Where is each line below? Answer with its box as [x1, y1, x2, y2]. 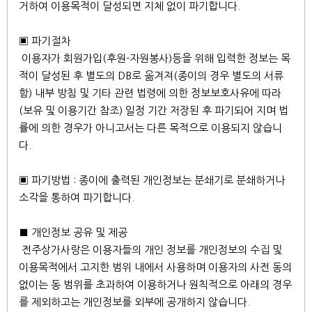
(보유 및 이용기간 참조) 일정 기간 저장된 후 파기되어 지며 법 [19, 105, 288, 116]
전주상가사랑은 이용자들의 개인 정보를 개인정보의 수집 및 [19, 244, 282, 256]
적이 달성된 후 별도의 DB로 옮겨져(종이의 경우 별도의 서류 [19, 70, 283, 81]
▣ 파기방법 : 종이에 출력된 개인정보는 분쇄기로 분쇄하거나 [19, 175, 285, 186]
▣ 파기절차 [19, 36, 70, 47]
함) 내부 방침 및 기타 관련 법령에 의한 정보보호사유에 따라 [19, 88, 281, 99]
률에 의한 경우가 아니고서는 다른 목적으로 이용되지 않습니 [19, 123, 282, 134]
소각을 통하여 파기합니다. [19, 192, 134, 203]
